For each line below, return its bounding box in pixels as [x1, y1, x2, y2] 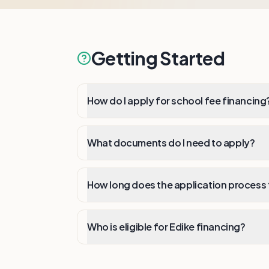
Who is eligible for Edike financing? [87, 220, 246, 233]
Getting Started [91, 46, 225, 70]
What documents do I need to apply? [87, 136, 255, 149]
